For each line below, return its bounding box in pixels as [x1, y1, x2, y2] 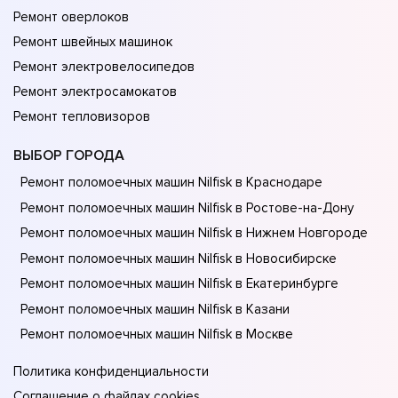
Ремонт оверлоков [13, 9, 129, 26]
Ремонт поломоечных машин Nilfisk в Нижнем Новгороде [20, 225, 368, 242]
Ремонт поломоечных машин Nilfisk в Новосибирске [20, 250, 337, 267]
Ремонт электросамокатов [13, 84, 177, 100]
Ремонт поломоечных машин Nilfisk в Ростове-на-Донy [20, 199, 354, 216]
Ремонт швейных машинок [13, 34, 172, 51]
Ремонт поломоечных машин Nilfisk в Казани [20, 300, 290, 317]
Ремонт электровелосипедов [13, 59, 195, 76]
